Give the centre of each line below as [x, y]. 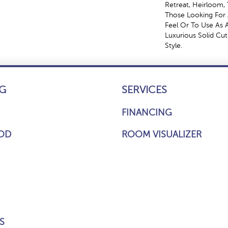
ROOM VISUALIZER [162, 134]
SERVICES [144, 90]
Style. [174, 46]
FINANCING [147, 112]
